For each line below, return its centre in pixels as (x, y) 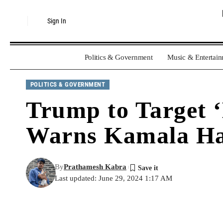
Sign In (57, 21)
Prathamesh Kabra (95, 167)
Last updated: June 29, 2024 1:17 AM (113, 178)
